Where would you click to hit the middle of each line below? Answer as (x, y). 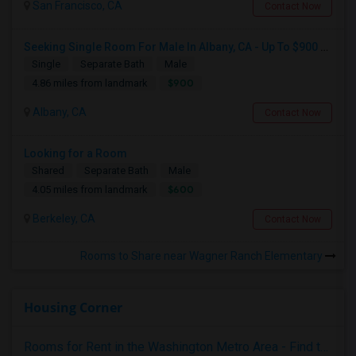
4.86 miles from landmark (90, 83)
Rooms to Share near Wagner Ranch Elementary (203, 256)
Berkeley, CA (63, 219)
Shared (48, 170)
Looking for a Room (75, 153)
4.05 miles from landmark (90, 190)
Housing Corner (73, 308)
